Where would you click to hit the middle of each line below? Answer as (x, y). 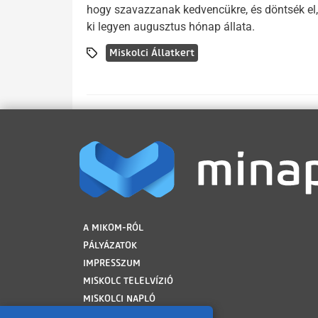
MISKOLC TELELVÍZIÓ (128, 281)
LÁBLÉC (99, 220)
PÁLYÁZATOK (110, 246)
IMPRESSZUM (112, 263)
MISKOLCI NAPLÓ (119, 299)
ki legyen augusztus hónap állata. (171, 26)
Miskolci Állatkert (152, 53)
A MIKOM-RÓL (113, 228)
